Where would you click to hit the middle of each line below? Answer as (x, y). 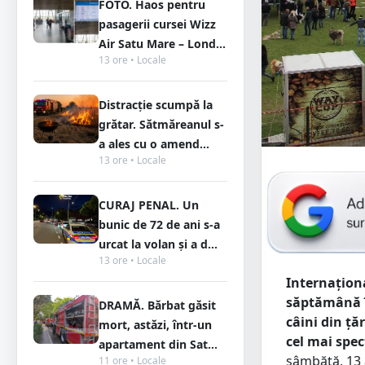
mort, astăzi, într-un (155, 325)
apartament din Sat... (158, 344)
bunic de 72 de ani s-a (159, 224)
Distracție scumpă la (156, 105)
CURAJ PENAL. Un (149, 205)
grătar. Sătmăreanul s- (161, 124)
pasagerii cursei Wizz (157, 24)
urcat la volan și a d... (158, 244)
